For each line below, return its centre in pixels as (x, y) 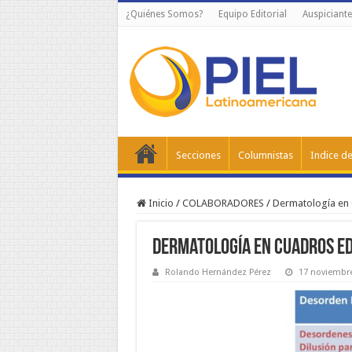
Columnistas (265, 155)
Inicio (159, 203)
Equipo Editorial (252, 14)
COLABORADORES (223, 203)
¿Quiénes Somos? (164, 14)
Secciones (198, 155)
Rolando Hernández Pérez (218, 272)
